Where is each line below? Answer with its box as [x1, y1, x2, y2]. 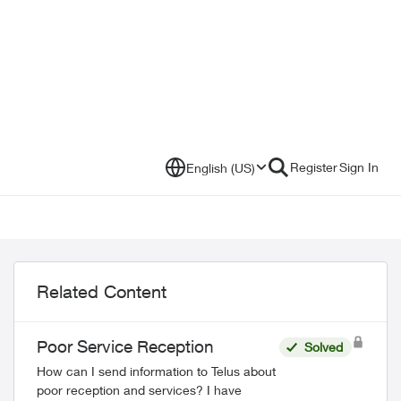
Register [290, 159, 337, 175]
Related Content [37, 281, 166, 302]
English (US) [186, 159, 255, 175]
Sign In [339, 159, 379, 175]
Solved [303, 339, 343, 354]
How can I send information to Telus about [37, 363, 276, 379]
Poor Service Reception [37, 337, 214, 356]
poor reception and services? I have [37, 382, 242, 397]
